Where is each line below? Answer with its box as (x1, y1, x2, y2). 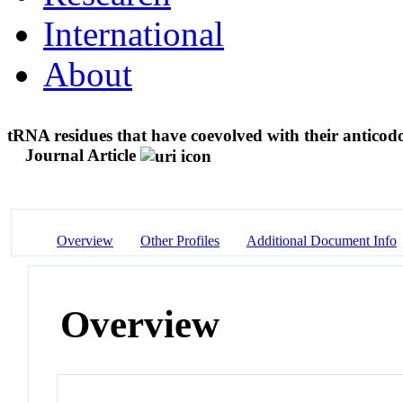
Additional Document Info (246, 232, 397, 248)
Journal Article (25, 145, 136, 165)
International (43, 13, 224, 53)
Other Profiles (140, 232, 219, 248)
